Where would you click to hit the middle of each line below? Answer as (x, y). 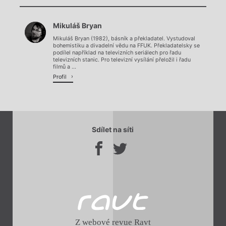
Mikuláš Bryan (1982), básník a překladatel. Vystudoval (124, 39)
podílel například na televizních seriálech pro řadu (117, 53)
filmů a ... (65, 67)
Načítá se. (113, 28)
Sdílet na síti (113, 129)
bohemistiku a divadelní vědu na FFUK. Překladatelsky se (126, 46)
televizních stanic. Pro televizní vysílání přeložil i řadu (122, 60)
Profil (61, 77)
